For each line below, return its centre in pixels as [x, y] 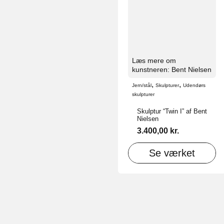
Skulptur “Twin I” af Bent [172, 111]
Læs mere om [154, 60]
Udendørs [194, 85]
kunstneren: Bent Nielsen [172, 69]
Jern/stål [142, 85]
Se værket [172, 153]
